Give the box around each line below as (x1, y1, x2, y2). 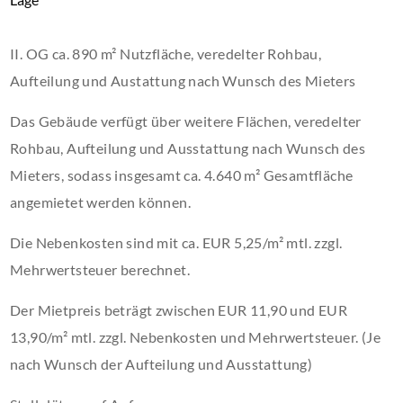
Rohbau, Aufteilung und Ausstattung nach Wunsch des (10, 139, 366, 157)
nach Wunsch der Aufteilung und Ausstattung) (10, 355, 313, 372)
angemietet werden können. (10, 193, 192, 210)
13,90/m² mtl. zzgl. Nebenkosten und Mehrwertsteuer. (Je (10, 328, 381, 345)
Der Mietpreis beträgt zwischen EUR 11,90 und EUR (10, 301, 348, 318)
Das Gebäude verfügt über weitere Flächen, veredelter (10, 112, 362, 130)
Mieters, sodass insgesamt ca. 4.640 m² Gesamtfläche (10, 166, 354, 184)
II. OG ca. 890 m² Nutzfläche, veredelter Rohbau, (10, 45, 322, 62)
